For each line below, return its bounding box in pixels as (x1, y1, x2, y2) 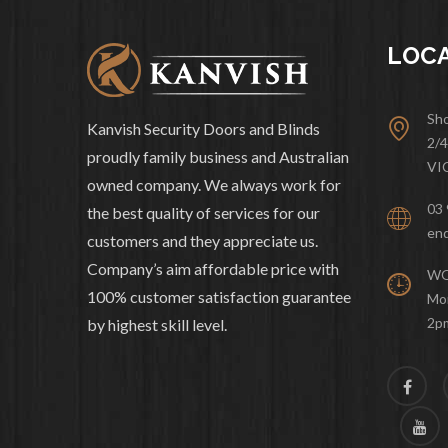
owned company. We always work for (87, 175, 341, 194)
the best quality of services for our (87, 203, 320, 222)
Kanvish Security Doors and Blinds (87, 119, 320, 138)
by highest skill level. (87, 315, 227, 334)
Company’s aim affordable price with (87, 259, 339, 278)
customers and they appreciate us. (87, 231, 318, 250)
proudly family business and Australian (87, 147, 349, 166)
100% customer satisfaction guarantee (87, 287, 351, 306)
